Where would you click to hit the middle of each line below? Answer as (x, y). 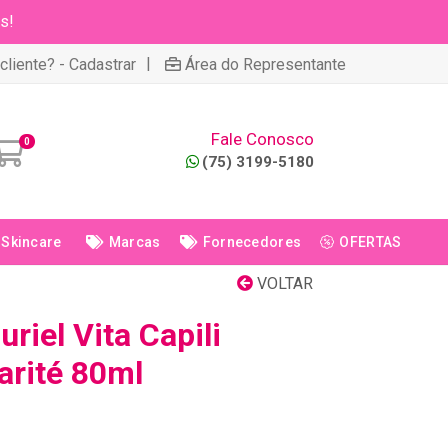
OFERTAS (370, 242)
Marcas (134, 242)
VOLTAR (283, 283)
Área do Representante (265, 64)
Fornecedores (252, 242)
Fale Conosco (262, 139)
